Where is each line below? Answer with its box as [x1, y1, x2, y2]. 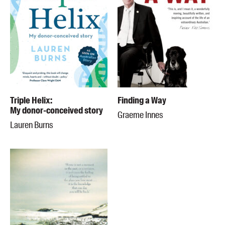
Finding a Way [118, 94, 166, 107]
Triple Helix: [10, 94, 52, 107]
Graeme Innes [118, 109, 163, 122]
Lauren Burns [10, 119, 53, 132]
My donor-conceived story [10, 104, 103, 117]
